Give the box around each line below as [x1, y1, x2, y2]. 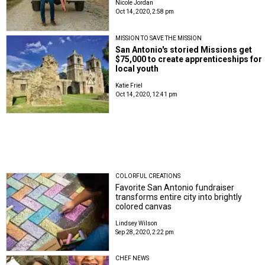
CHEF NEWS [115, 255, 150, 262]
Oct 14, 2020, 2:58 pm [115, 8, 174, 15]
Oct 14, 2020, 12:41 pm [115, 91, 178, 98]
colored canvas [115, 202, 172, 212]
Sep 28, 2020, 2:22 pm [115, 229, 174, 236]
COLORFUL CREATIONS [115, 173, 181, 180]
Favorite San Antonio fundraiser [115, 183, 235, 193]
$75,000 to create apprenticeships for [115, 54, 263, 64]
